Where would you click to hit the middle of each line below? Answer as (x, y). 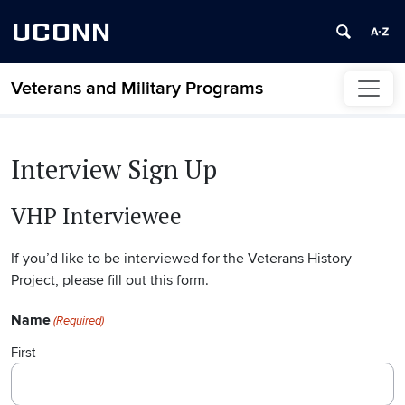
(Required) (79, 321)
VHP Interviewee (96, 216)
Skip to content (58, 98)
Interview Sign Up (114, 170)
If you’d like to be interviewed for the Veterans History (181, 259)
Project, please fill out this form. (110, 281)
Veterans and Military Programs (137, 89)
